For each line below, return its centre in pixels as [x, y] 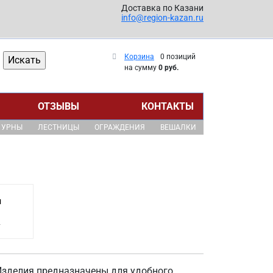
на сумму [141, 68]
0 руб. [168, 68]
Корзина [139, 57]
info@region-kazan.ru [162, 18]
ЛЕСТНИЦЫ [58, 127]
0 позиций [178, 57]
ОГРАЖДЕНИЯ [119, 127]
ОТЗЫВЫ [59, 106]
